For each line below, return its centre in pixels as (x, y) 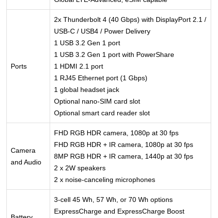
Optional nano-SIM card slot (97, 101)
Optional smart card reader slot (102, 113)
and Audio (26, 162)
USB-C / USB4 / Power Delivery (102, 31)
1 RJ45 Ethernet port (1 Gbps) (101, 78)
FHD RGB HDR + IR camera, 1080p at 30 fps (124, 144)
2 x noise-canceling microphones (105, 179)
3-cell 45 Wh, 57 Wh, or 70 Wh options (114, 199)
